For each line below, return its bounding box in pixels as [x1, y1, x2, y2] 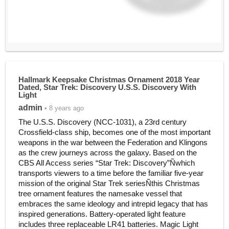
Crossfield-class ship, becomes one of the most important [18, 127, 211, 136]
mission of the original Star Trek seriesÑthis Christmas [18, 178, 200, 188]
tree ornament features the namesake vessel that [18, 189, 182, 198]
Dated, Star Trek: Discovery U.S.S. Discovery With [18, 82, 196, 91]
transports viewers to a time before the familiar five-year [18, 168, 203, 177]
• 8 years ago [42, 104, 84, 112]
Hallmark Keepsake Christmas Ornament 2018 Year [18, 75, 200, 84]
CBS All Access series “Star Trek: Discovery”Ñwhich [18, 158, 195, 167]
